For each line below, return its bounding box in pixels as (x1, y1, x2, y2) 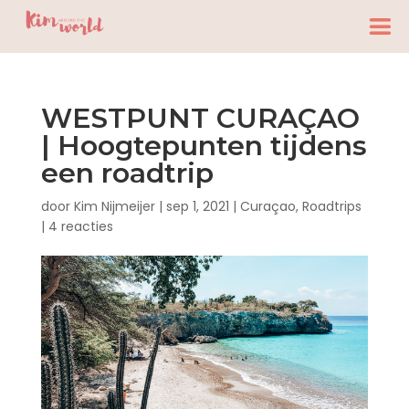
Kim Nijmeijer (73, 197, 155, 215)
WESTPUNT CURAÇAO (40, 101, 360, 135)
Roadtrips (301, 197, 362, 215)
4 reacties (47, 217, 113, 236)
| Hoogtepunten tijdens (40, 129, 367, 163)
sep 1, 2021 (165, 197, 229, 215)
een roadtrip (40, 156, 214, 190)
